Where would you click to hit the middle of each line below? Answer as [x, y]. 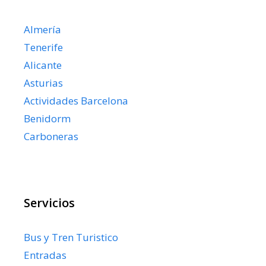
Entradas [45, 255]
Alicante [43, 65]
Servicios [49, 202]
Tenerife [43, 47]
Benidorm [47, 118]
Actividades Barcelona [76, 100]
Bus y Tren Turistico [71, 237]
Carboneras [51, 136]
